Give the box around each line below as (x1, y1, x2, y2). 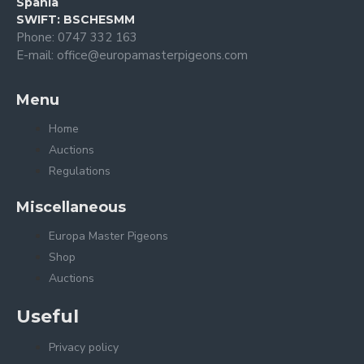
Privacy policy (49, 340, 119, 355)
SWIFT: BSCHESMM (16, 12, 135, 27)
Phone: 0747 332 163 (16, 29, 137, 45)
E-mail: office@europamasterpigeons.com (16, 47, 248, 63)
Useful (16, 305, 79, 327)
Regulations (49, 163, 110, 179)
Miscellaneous (16, 198, 126, 216)
